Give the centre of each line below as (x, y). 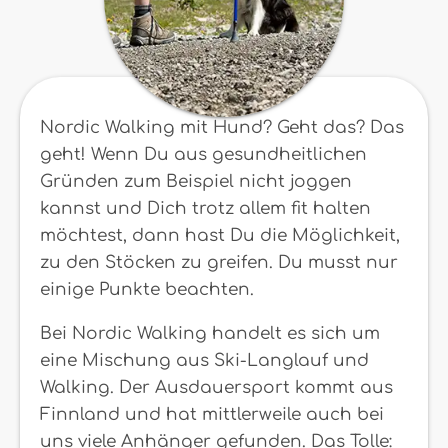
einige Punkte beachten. (147, 289)
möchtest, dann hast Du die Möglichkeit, (220, 235)
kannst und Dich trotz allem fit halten (205, 208)
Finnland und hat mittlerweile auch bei (212, 414)
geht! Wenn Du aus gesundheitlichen (203, 154)
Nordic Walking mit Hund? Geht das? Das (222, 127)
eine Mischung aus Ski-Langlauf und (204, 360)
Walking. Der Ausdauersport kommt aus (216, 387)
